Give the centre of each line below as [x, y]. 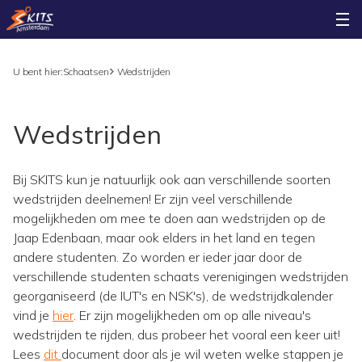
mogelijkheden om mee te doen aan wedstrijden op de [169, 218]
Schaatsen [86, 72]
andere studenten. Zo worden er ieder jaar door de [158, 257]
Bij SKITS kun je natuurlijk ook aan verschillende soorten [172, 179]
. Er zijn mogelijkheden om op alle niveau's [192, 315]
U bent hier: [38, 72]
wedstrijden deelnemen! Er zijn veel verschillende [153, 199]
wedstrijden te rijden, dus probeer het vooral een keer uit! [177, 335]
